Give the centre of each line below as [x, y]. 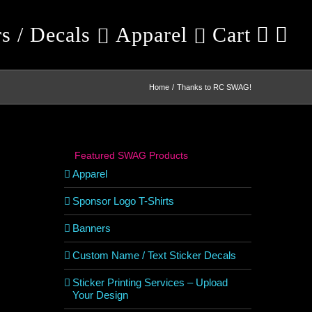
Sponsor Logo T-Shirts [123, 201]
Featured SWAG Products [131, 155]
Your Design [100, 295]
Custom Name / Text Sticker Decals [154, 255]
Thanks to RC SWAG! [214, 87]
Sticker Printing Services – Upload [150, 282]
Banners [91, 228]
